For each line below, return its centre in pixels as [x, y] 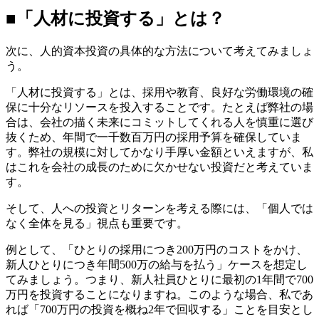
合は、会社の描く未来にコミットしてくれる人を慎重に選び [159, 122]
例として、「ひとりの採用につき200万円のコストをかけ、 [157, 249]
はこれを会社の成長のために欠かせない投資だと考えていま [159, 167]
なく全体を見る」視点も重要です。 [97, 223]
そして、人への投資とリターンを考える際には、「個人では [159, 208]
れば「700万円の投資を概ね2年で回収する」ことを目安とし [159, 309]
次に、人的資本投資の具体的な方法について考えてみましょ [159, 51]
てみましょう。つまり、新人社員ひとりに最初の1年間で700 [159, 279]
